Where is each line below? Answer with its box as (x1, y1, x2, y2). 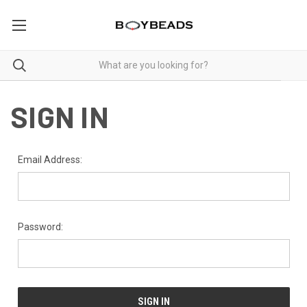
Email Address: (17, 153, 82, 165)
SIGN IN (10, 99, 109, 134)
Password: (17, 221, 63, 232)
